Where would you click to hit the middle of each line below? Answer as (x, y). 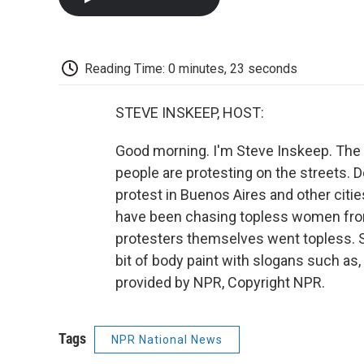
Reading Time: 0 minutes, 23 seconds (191, 68)
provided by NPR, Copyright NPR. (220, 283)
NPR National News (167, 340)
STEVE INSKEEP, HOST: (190, 113)
